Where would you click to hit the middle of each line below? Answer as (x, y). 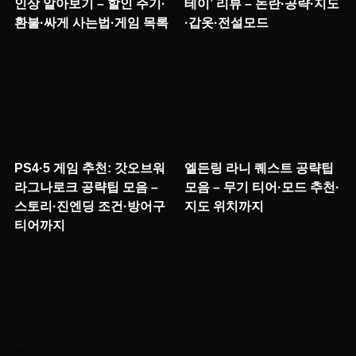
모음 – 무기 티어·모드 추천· (262, 187)
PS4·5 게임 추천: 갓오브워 (89, 168)
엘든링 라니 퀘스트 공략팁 (259, 168)
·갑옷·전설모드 (227, 22)
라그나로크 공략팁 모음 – (86, 187)
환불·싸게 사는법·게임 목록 (91, 22)
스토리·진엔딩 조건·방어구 (89, 206)
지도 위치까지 (224, 206)
